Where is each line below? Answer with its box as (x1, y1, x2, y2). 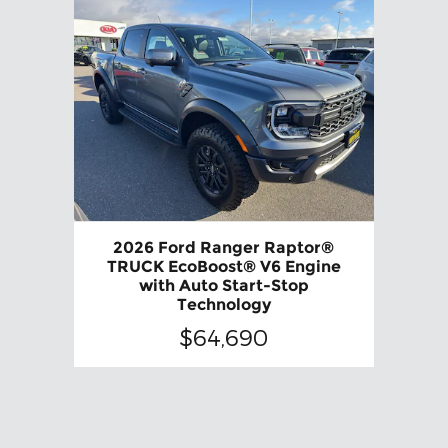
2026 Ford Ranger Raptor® (113, 238, 335, 258)
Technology (176, 295, 271, 315)
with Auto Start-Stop (138, 276, 309, 296)
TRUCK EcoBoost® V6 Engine (106, 257, 341, 277)
